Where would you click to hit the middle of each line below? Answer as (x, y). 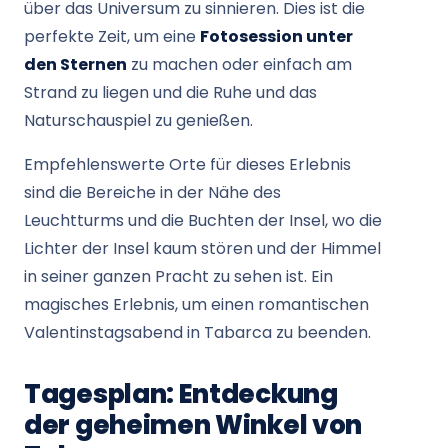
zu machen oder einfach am (239, 64)
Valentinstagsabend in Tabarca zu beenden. (197, 332)
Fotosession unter (276, 36)
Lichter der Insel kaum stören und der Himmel (202, 248)
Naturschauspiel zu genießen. (138, 120)
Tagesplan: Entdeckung (181, 394)
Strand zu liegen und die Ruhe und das (170, 92)
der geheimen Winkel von (193, 425)
